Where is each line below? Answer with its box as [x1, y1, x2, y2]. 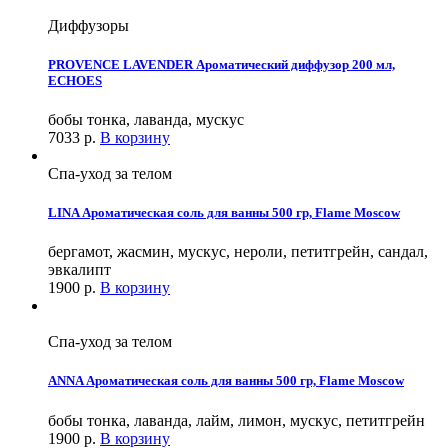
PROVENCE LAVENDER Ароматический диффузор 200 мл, [48, 56, 395, 72]
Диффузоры [48, 16, 129, 34]
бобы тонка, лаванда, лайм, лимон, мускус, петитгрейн [48, 411, 425, 429]
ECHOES [48, 72, 102, 88]
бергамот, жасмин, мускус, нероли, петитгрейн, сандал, [48, 243, 428, 261]
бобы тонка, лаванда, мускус [48, 110, 244, 128]
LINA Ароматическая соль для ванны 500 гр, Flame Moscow [48, 205, 400, 221]
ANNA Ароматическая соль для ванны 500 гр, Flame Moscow [48, 373, 404, 389]
